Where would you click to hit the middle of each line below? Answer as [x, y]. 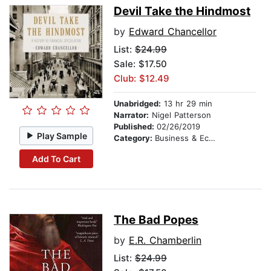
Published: [135, 127]
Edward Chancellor [173, 32]
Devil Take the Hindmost [182, 11]
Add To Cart [56, 158]
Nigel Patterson [180, 115]
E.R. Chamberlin [165, 240]
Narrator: [131, 115]
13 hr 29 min [187, 104]
